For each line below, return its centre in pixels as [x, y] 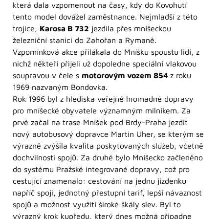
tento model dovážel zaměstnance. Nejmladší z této [105, 17]
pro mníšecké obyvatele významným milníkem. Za [102, 111]
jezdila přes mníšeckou [130, 29]
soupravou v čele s [47, 76]
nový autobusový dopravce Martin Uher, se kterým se [108, 134]
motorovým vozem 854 [126, 76]
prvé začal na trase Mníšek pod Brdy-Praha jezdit [100, 122]
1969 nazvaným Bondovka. [60, 87]
